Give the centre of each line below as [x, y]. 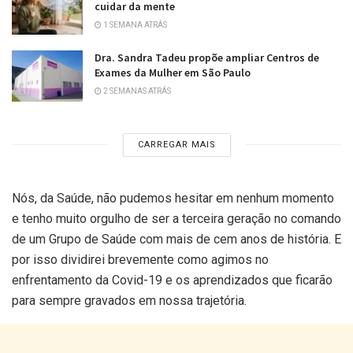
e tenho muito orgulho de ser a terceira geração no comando [176, 218]
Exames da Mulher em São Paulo [173, 73]
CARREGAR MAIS [176, 144]
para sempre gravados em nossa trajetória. [129, 300]
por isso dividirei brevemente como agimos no [140, 259]
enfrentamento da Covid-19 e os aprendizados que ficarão [172, 280]
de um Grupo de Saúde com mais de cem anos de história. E [176, 239]
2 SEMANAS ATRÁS [136, 91]
